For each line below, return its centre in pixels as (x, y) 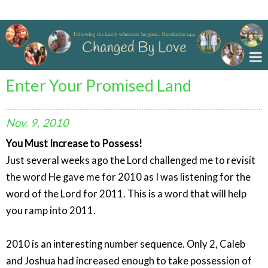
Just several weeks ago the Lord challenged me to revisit (131, 160)
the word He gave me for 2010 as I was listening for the (128, 177)
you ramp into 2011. (51, 210)
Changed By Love (51, 10)
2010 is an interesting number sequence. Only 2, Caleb (126, 244)
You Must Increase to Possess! (74, 143)
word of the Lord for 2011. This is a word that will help (126, 194)
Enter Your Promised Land (99, 85)
